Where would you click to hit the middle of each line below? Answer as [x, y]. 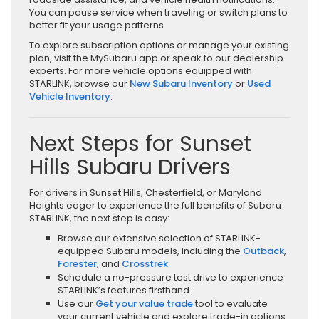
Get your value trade [144, 303]
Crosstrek [145, 263]
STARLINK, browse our [79, 83]
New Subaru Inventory [181, 83]
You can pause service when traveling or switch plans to [158, 12]
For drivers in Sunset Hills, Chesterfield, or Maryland [146, 192]
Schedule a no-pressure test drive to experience [171, 277]
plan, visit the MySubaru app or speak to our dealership [156, 58]
